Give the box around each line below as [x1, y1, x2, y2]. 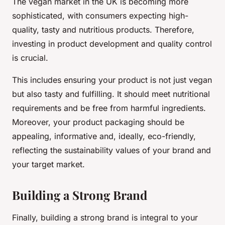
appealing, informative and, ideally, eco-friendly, [12, 131, 196, 142]
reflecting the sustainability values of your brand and [12, 145, 211, 156]
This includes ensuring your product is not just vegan [12, 75, 212, 85]
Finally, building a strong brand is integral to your [12, 212, 198, 223]
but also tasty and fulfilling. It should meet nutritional [12, 89, 210, 99]
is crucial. [12, 53, 48, 63]
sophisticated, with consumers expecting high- [12, 11, 188, 21]
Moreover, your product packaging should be [12, 117, 184, 128]
